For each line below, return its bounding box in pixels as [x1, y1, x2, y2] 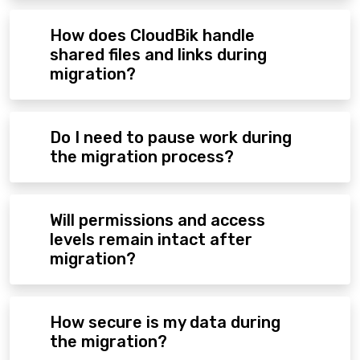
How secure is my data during [50, 313, 280, 333]
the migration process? [50, 147, 234, 167]
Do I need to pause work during [50, 128, 292, 148]
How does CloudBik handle [50, 26, 255, 46]
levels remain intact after [50, 230, 252, 250]
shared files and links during [50, 45, 267, 65]
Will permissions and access [50, 211, 265, 231]
